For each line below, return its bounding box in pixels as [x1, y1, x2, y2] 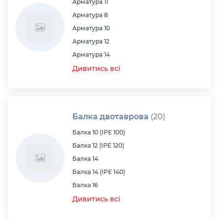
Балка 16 [72, 181, 98, 189]
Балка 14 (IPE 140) [72, 168, 125, 175]
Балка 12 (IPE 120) [72, 142, 124, 149]
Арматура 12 [72, 38, 109, 45]
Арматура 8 [72, 11, 108, 19]
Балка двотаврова [72, 112, 151, 121]
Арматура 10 [72, 24, 110, 32]
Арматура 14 [72, 51, 110, 58]
